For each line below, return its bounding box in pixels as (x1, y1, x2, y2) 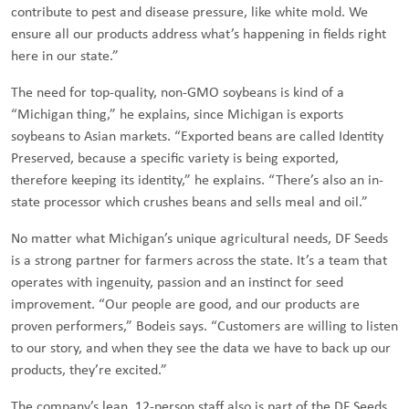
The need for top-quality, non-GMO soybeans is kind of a (11, 82, 344, 101)
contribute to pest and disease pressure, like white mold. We (11, 2, 368, 21)
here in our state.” (11, 46, 119, 65)
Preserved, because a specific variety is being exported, (11, 148, 339, 167)
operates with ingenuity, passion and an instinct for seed (11, 272, 343, 291)
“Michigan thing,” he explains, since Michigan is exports (11, 104, 343, 123)
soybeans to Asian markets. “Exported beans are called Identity (11, 126, 383, 145)
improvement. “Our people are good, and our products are (11, 294, 360, 313)
